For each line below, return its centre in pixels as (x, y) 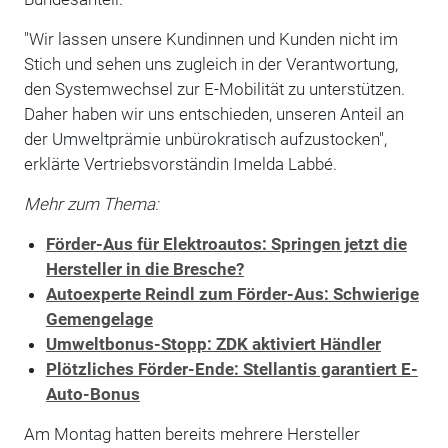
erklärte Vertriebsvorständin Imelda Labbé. (180, 163)
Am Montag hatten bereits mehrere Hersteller (191, 433)
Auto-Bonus (92, 393)
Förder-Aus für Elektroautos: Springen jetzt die (226, 243)
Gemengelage (99, 318)
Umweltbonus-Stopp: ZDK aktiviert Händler (213, 343)
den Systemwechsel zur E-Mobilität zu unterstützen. (214, 88)
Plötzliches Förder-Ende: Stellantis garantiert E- (231, 368)
